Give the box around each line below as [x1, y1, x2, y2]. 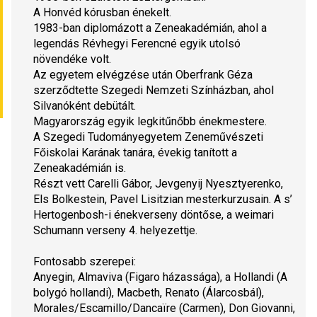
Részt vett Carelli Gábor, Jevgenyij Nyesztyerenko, [33, 177, 283, 191]
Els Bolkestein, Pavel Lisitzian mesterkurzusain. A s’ [33, 192, 292, 207]
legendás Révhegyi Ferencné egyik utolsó [33, 37, 241, 51]
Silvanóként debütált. [33, 99, 136, 113]
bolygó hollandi [33, 286, 108, 300]
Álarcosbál [206, 286, 258, 300]
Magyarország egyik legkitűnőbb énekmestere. [33, 115, 267, 129]
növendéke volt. [33, 52, 111, 67]
